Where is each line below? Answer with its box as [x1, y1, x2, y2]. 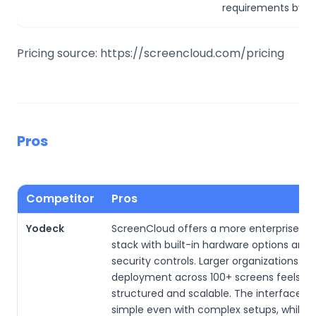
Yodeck [26, 221, 64, 236]
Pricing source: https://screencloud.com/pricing [17, 44, 284, 61]
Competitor [26, 190, 95, 207]
